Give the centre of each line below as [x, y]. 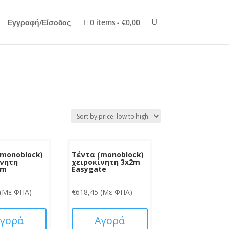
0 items [102, 22]
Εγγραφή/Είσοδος [39, 22]
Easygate [89, 169]
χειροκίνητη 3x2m [106, 162]
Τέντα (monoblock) [108, 154]
